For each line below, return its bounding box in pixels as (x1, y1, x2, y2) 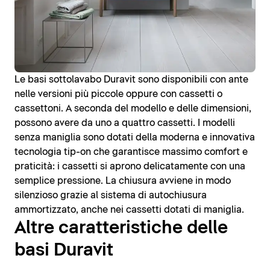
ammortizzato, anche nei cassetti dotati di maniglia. (14, 204, 244, 215)
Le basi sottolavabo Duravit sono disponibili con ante (14, 74, 248, 84)
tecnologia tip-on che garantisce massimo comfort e (14, 146, 248, 157)
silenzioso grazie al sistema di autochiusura (14, 190, 207, 200)
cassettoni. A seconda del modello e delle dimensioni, (14, 103, 251, 113)
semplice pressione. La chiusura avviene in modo (14, 175, 231, 186)
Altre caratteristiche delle (14, 219, 228, 237)
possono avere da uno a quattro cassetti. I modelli (14, 118, 235, 128)
